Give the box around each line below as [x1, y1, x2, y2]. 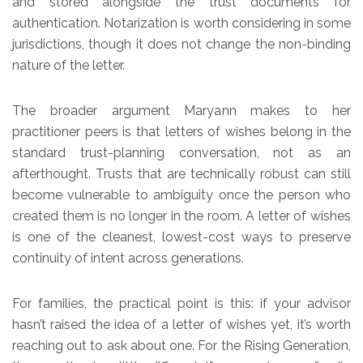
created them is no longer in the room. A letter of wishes [12, 207, 351, 224]
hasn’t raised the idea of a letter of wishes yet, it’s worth [12, 316, 351, 332]
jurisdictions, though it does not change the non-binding [12, 36, 351, 52]
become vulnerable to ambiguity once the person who [12, 186, 351, 203]
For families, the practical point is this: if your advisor [12, 295, 351, 311]
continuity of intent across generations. [12, 250, 244, 266]
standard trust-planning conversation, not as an [12, 144, 351, 160]
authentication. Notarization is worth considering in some [12, 15, 351, 31]
